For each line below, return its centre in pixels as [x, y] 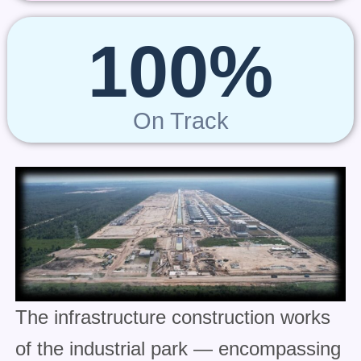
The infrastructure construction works [172, 317]
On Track [180, 120]
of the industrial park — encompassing [178, 348]
